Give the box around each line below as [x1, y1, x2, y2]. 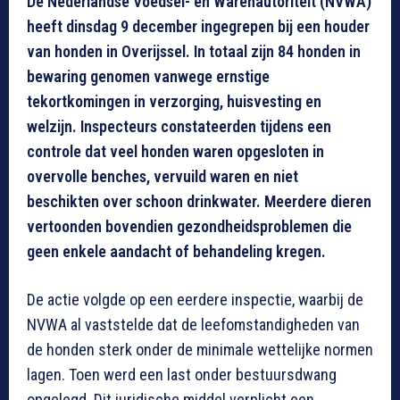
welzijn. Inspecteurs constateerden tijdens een [27, 117, 331, 137]
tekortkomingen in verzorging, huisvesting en [27, 92, 321, 112]
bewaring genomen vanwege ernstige [27, 67, 270, 87]
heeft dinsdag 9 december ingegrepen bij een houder [27, 17, 370, 37]
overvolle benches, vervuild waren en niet [27, 167, 298, 187]
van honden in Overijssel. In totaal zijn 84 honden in [27, 42, 361, 62]
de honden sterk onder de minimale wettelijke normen [27, 340, 373, 360]
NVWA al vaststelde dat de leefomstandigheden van [27, 315, 360, 335]
